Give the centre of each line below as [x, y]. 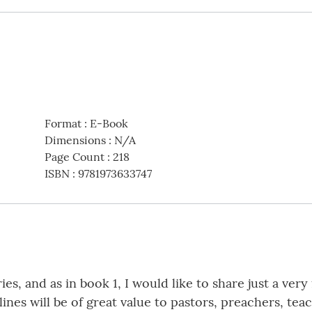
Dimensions [75, 140]
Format [63, 124]
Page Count [74, 157]
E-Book [109, 124]
